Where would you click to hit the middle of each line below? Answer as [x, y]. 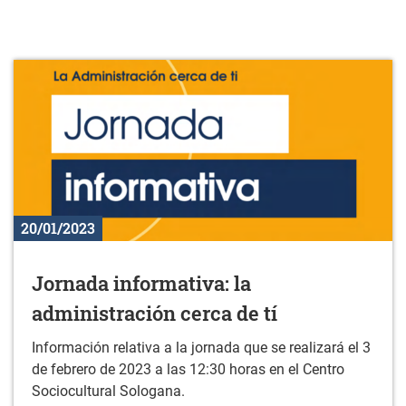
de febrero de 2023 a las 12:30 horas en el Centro [188, 370]
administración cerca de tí [155, 314]
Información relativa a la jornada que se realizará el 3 [201, 348]
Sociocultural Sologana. [108, 391]
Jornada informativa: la [141, 284]
